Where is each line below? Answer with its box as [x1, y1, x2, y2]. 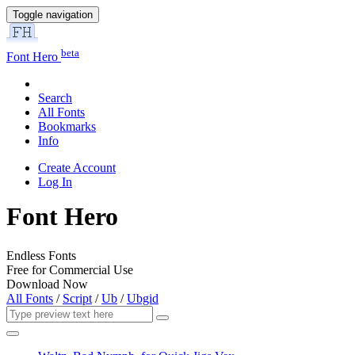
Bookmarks [38, 120, 96, 134]
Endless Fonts [6, 248, 76, 262]
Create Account [38, 161, 116, 175]
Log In [38, 175, 72, 189]
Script [63, 291, 92, 305]
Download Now [6, 277, 88, 291]
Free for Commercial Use [6, 262, 133, 277]
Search [38, 91, 72, 105]
